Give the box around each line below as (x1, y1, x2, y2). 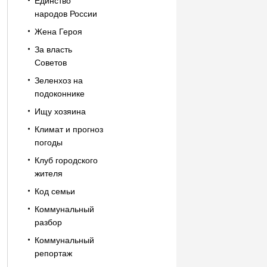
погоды (34, 138, 63, 147)
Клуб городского (34, 156, 98, 165)
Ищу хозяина (34, 107, 86, 116)
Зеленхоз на (34, 76, 83, 85)
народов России (34, 9, 97, 18)
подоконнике (34, 89, 85, 98)
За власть (34, 45, 72, 54)
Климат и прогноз (34, 125, 103, 134)
